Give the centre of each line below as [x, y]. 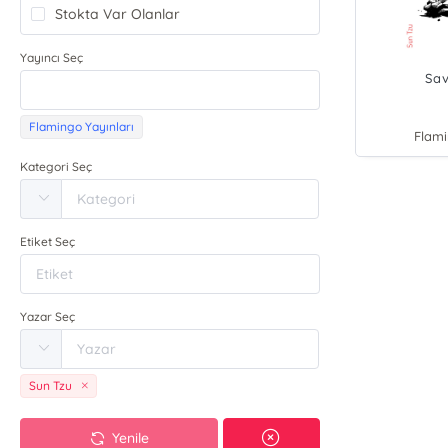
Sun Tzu [51, 385]
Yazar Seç [48, 316]
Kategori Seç [56, 166]
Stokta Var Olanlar [118, 14]
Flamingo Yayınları [82, 126]
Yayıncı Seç [52, 57]
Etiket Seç [48, 241]
